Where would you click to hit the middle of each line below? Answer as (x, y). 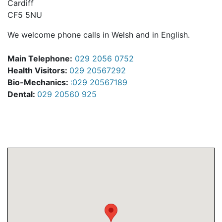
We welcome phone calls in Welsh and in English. (99, 35)
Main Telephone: (40, 58)
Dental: (22, 94)
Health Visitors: (38, 70)
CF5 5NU (25, 15)
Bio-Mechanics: (39, 82)
